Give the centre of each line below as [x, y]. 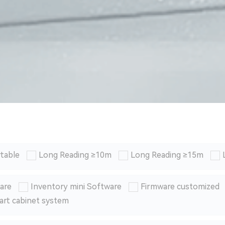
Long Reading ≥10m [75, 155]
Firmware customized [180, 187]
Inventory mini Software [76, 187]
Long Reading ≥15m [167, 155]
